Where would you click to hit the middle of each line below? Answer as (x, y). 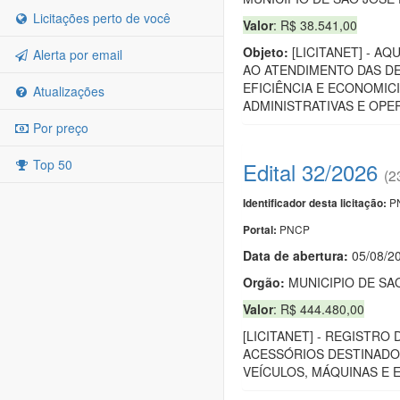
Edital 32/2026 (310, 171)
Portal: (261, 229)
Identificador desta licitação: (315, 203)
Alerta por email (76, 54)
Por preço (59, 128)
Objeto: (266, 51)
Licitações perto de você (100, 18)
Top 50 (51, 164)
